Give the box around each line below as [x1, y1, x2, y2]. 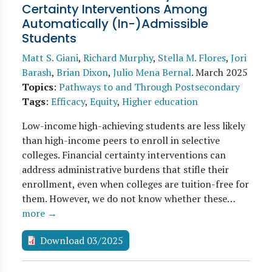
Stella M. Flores [158, 51, 226, 64]
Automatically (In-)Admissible [22, 15, 208, 32]
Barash [22, 66, 52, 79]
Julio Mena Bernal [113, 66, 191, 79]
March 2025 [195, 66, 248, 79]
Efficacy [51, 95, 85, 108]
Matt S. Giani [22, 51, 78, 64]
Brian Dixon [56, 66, 108, 79]
